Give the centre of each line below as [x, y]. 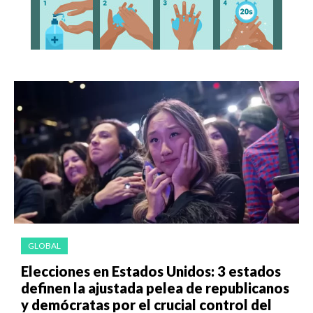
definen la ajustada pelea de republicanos [155, 288]
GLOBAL [44, 246]
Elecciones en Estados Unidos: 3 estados [151, 271]
